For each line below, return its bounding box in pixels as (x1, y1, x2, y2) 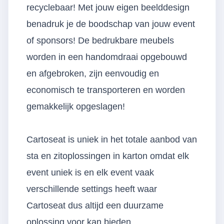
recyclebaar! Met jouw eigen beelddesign (26, 2, 189, 12)
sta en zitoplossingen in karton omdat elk (26, 151, 189, 161)
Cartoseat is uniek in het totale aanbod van (26, 134, 197, 144)
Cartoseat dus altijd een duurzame (26, 200, 163, 210)
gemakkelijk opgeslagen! (26, 101, 125, 111)
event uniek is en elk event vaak (26, 167, 154, 177)
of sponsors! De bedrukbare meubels (26, 35, 174, 45)
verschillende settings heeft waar (26, 184, 157, 194)
